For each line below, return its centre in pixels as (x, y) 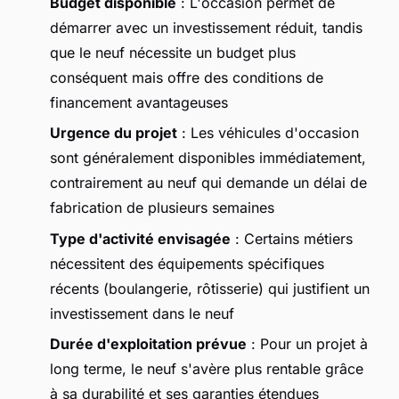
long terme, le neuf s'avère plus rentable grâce (207, 369)
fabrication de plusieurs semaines (162, 208)
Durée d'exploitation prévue (148, 344)
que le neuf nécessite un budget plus (173, 52)
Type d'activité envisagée (140, 238)
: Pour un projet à (307, 344)
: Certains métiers (292, 238)
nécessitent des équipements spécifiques (187, 263)
